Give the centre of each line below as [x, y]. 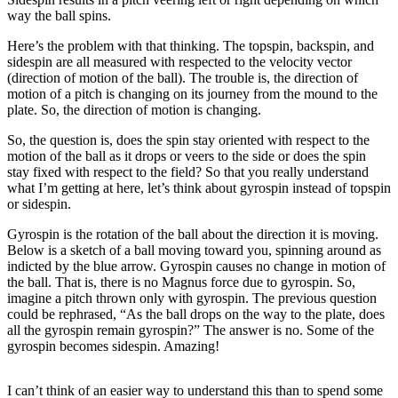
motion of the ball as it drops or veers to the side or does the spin [187, 155]
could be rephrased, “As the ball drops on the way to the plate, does [196, 314]
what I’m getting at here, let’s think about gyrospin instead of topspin [199, 187]
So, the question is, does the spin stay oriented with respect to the [188, 139]
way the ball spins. [59, 15]
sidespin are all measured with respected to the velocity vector [179, 61]
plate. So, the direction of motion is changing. [134, 109]
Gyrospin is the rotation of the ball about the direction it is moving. [193, 234]
